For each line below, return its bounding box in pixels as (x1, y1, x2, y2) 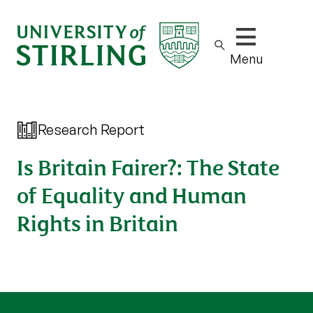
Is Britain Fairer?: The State (17, 150, 279, 182)
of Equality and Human (17, 178, 247, 210)
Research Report (38, 121, 145, 138)
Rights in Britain (17, 206, 178, 238)
